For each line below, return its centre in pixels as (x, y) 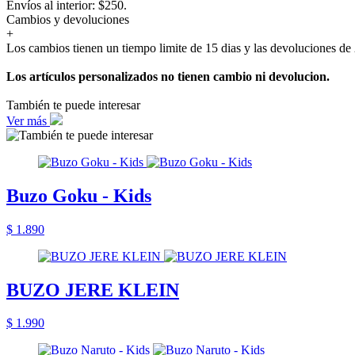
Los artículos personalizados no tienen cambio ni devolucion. (168, 76)
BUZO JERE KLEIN (93, 290)
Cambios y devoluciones (68, 19)
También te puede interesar (73, 105)
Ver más (28, 120)
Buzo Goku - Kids (79, 195)
